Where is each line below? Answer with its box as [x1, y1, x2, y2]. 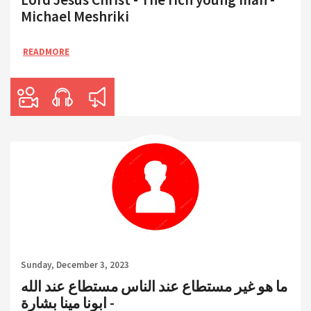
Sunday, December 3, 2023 [21, 258, 129, 271]
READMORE [23, 45, 69, 58]
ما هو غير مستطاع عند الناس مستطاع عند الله [21, 276, 287, 296]
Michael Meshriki [21, 6, 129, 26]
